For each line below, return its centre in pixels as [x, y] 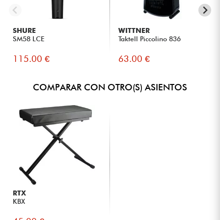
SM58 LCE [29, 39]
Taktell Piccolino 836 [150, 39]
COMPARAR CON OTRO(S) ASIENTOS [110, 87]
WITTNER [134, 30]
